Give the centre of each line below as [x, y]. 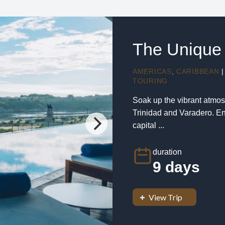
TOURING [150, 81]
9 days [176, 167]
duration [167, 152]
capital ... [148, 125]
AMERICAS [152, 71]
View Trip [165, 197]
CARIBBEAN [198, 71]
